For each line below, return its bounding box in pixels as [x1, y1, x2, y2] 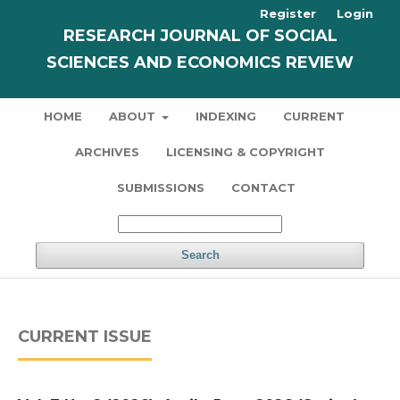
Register [260, 6, 316, 21]
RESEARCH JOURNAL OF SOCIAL [62, 26, 337, 46]
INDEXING [196, 109, 257, 123]
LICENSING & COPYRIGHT [166, 145, 325, 159]
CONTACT [230, 180, 296, 195]
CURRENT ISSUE [18, 327, 152, 346]
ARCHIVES [75, 145, 139, 159]
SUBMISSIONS [116, 180, 204, 195]
